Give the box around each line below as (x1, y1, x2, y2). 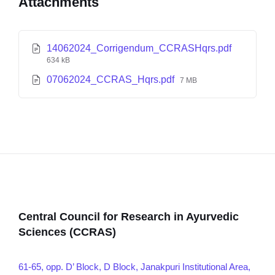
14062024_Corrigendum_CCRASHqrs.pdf (47, 43, 231, 53)
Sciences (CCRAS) (18, 226, 116, 238)
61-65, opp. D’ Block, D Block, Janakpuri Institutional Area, (18, 261, 250, 272)
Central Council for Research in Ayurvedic (18, 211, 239, 223)
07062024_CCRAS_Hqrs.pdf (47, 74, 177, 85)
